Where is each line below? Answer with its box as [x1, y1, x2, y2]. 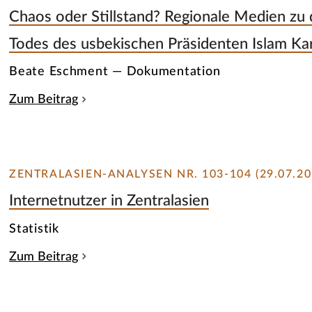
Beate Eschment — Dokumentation [9, 65, 221, 79]
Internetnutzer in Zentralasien [9, 193, 210, 209]
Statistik [9, 221, 59, 235]
